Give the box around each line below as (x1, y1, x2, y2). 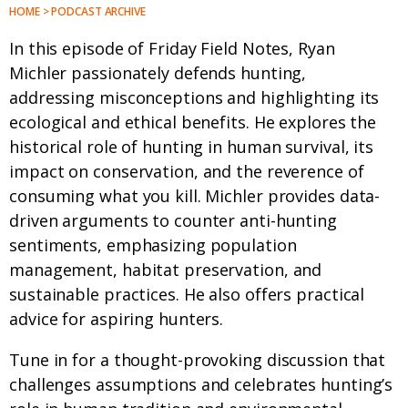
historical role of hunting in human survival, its (9, 136, 374, 158)
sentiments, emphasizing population (9, 234, 297, 257)
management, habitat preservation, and (9, 259, 322, 281)
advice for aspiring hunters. (9, 308, 224, 331)
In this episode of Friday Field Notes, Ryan (9, 37, 335, 60)
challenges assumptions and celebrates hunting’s (9, 373, 393, 396)
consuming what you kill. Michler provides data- (9, 185, 381, 208)
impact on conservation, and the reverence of (9, 160, 364, 183)
